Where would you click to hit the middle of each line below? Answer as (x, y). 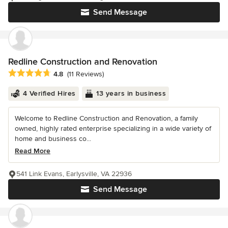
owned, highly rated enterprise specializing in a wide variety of (113, 129)
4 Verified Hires (49, 94)
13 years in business (131, 94)
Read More (33, 151)
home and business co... (53, 139)
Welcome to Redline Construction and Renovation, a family (106, 119)
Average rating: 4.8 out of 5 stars (65, 74)
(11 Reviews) (85, 74)
